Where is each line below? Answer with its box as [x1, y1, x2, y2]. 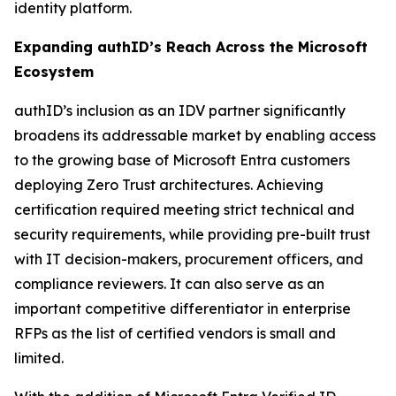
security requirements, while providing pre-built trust [14, 225, 370, 243]
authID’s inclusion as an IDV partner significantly [14, 102, 346, 119]
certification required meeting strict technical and [14, 201, 354, 218]
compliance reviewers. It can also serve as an [14, 275, 324, 293]
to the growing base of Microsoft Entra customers [14, 151, 350, 169]
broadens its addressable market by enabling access [14, 126, 376, 144]
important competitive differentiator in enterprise [14, 300, 351, 317]
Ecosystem [14, 63, 98, 80]
